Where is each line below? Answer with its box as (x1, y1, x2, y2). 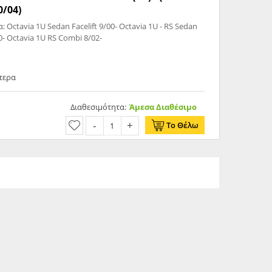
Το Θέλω (166, 120, 199, 131)
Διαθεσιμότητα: (70, 101, 126, 113)
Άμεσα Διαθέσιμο (129, 101, 197, 113)
